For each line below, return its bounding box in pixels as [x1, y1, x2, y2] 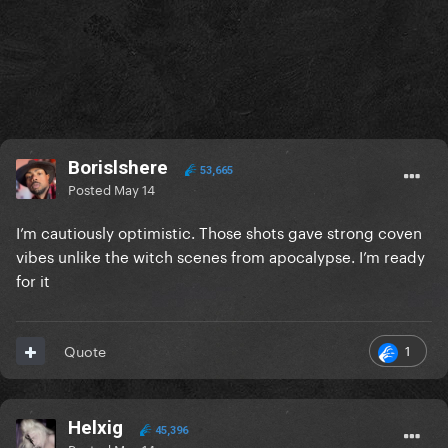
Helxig [68, 416, 123, 440]
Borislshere [68, 156, 168, 180]
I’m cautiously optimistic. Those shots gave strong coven [16, 219, 422, 244]
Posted [68, 178, 114, 199]
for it [16, 267, 54, 292]
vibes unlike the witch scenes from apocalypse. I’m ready [16, 243, 425, 268]
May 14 [114, 178, 155, 199]
